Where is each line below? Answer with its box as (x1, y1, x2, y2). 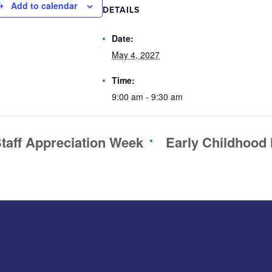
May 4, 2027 (112, 48, 160, 61)
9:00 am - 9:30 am (112, 90, 183, 103)
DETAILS (103, 3, 140, 16)
